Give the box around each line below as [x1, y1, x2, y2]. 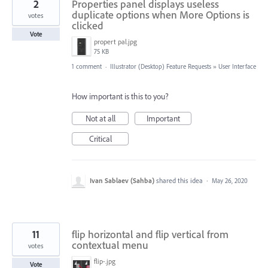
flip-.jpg [94, 257, 115, 266]
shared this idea [156, 176, 205, 185]
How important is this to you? [72, 91, 169, 102]
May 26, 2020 [212, 176, 248, 185]
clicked [72, 19, 103, 33]
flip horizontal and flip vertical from [72, 227, 229, 242]
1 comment [72, 62, 102, 71]
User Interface [218, 62, 256, 71]
